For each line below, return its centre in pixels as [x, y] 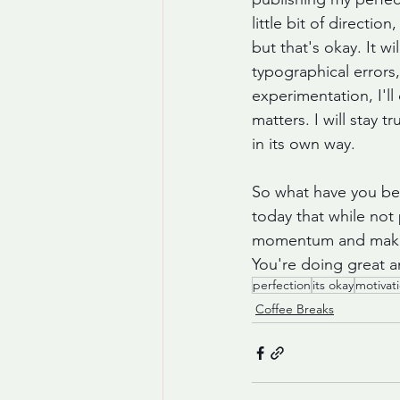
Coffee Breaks [295, 309]
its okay [333, 285]
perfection [282, 285]
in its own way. [306, 144]
